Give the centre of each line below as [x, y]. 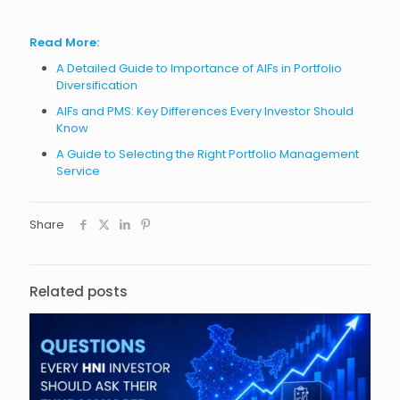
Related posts [79, 291]
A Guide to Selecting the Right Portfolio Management [208, 154]
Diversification [97, 85]
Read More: [64, 42]
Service [78, 171]
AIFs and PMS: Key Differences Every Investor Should [205, 111]
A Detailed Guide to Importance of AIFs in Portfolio [199, 68]
